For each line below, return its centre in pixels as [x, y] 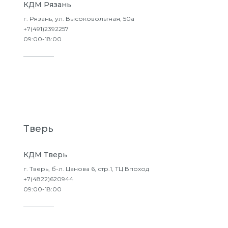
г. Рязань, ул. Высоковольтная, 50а [79, 19]
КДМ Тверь [45, 155]
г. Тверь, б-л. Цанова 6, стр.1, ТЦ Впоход [86, 169]
